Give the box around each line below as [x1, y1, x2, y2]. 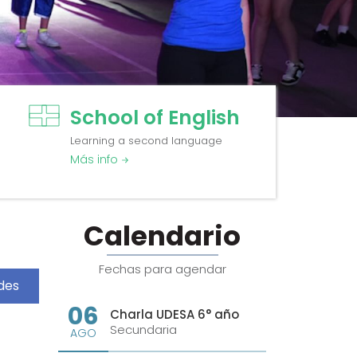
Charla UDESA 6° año [109, 306, 239, 324]
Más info [70, 151, 122, 167]
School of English [70, 103, 241, 131]
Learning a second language [70, 132, 223, 148]
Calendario [84, 216, 241, 255]
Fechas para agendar [98, 260, 226, 277]
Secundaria [109, 321, 177, 339]
